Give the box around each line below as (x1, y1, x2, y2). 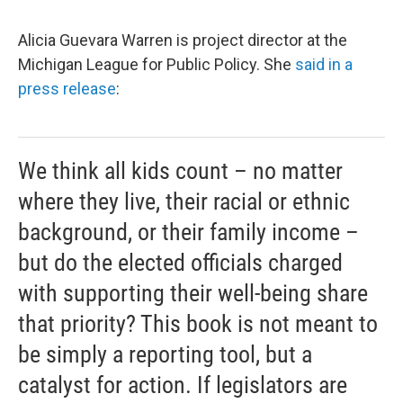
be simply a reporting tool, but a (18, 340, 312, 368)
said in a (295, 54, 353, 74)
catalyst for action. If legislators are (18, 371, 347, 399)
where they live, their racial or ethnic (18, 187, 350, 215)
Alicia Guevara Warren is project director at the (18, 30, 347, 49)
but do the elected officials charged (18, 248, 343, 276)
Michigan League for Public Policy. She (18, 54, 295, 74)
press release (18, 78, 116, 98)
